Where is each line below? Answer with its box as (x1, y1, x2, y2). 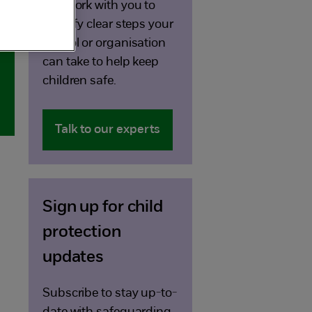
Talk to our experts (54, 123, 160, 136)
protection (42, 224, 121, 241)
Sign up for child (42, 199, 163, 216)
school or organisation (42, 37, 166, 50)
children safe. (42, 75, 116, 88)
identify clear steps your (42, 18, 173, 31)
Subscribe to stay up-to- (42, 287, 177, 300)
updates (42, 249, 104, 266)
